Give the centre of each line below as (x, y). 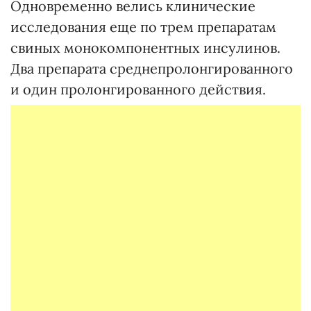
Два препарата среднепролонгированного (152, 68)
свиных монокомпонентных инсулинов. (145, 48)
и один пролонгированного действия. (138, 89)
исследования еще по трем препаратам (143, 27)
